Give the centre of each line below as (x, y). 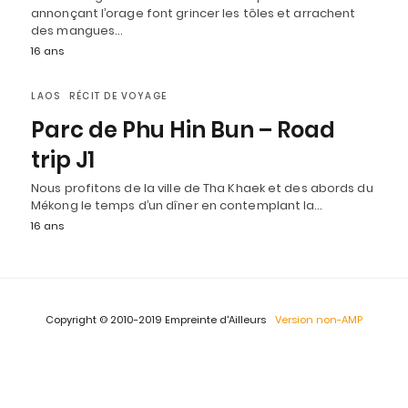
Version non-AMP (319, 320)
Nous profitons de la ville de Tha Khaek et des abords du (202, 188)
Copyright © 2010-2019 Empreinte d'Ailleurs (156, 320)
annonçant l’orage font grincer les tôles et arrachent (194, 13)
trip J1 (63, 160)
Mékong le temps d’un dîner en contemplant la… (177, 205)
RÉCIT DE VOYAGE (118, 96)
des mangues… (77, 31)
